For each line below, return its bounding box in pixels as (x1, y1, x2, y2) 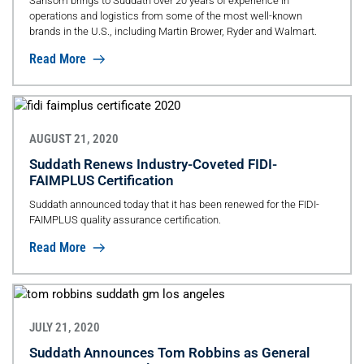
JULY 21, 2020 (28, 319, 100, 335)
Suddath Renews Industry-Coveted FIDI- (28, 156, 277, 172)
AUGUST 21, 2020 (28, 132, 119, 146)
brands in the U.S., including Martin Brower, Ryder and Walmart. (28, 25, 317, 38)
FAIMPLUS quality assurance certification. (28, 214, 221, 226)
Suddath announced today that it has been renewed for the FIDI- (28, 198, 319, 210)
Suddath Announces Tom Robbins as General (28, 344, 310, 361)
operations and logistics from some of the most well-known (28, 10, 302, 23)
